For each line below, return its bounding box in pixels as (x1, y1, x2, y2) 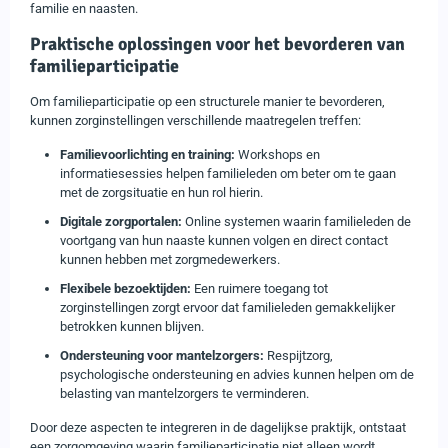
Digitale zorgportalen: (60, 213, 182, 229)
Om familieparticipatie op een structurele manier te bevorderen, (30, 93, 385, 109)
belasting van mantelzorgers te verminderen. (60, 385, 309, 401)
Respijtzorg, (264, 347, 333, 363)
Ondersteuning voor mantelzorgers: (60, 347, 264, 363)
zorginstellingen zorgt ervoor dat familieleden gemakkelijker (60, 299, 395, 315)
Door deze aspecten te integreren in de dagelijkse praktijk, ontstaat (30, 419, 406, 435)
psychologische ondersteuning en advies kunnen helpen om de (60, 366, 414, 382)
